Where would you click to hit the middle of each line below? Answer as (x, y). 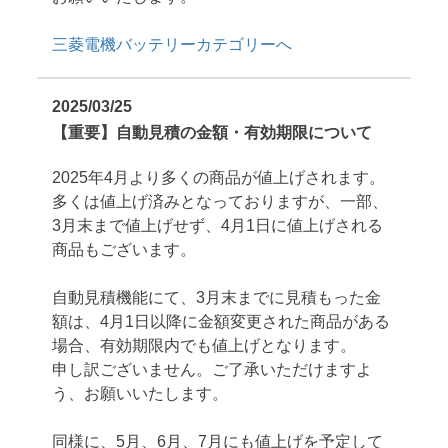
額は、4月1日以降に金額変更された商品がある (221, 321)
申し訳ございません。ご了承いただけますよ (212, 369)
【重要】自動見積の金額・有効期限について (212, 132)
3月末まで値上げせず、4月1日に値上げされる (218, 225)
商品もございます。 (124, 249)
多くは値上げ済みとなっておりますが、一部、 (220, 201)
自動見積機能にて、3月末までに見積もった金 (217, 297)
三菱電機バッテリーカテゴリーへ (172, 44)
